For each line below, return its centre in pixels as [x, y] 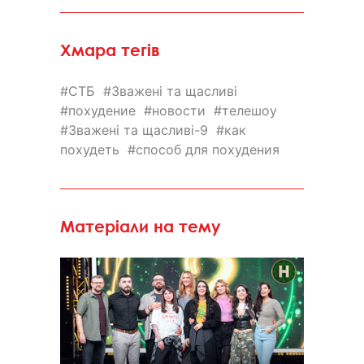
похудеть [90, 149]
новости [179, 110]
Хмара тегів [110, 50]
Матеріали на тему [141, 226]
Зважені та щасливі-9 [138, 130]
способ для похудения [208, 149]
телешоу [249, 110]
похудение [102, 110]
